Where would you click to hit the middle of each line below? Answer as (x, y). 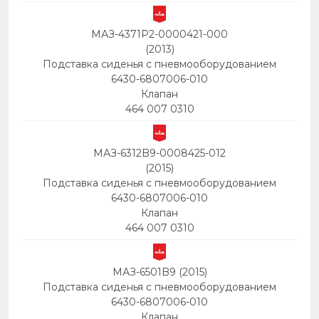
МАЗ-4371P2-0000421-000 (159, 34)
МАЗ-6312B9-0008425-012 (159, 153)
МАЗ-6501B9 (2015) (159, 272)
